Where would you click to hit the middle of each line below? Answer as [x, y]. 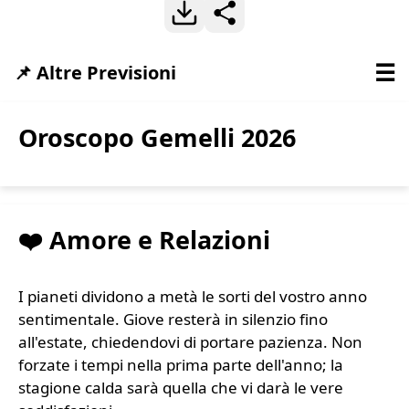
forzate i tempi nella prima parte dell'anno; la [181, 365]
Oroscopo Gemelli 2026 [157, 137]
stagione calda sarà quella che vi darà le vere [181, 388]
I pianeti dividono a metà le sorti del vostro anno [193, 297]
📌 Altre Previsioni [95, 72]
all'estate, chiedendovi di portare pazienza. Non [190, 342]
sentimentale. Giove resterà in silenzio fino [173, 320]
